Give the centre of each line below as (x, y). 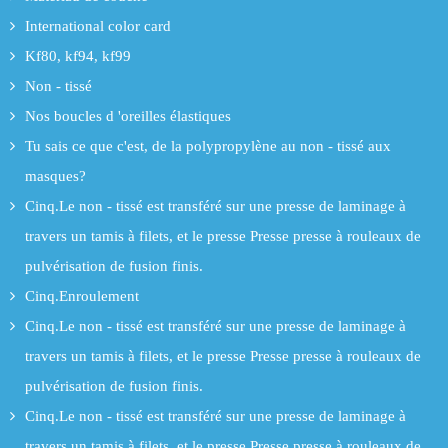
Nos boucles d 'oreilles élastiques (128, 115)
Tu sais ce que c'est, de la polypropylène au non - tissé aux (208, 145)
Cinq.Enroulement (82, 295)
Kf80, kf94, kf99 (78, 55)
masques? (55, 175)
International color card (98, 25)
